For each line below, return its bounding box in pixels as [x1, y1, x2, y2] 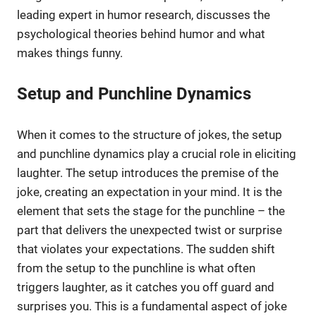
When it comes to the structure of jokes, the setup [17, 127, 282, 142]
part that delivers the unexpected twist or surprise [17, 222, 282, 237]
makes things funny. [17, 45, 123, 60]
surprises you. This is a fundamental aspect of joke [17, 298, 287, 313]
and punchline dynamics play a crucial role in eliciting [17, 146, 296, 161]
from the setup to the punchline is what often [17, 260, 255, 275]
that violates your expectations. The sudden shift [17, 241, 275, 256]
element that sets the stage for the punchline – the [17, 203, 285, 218]
